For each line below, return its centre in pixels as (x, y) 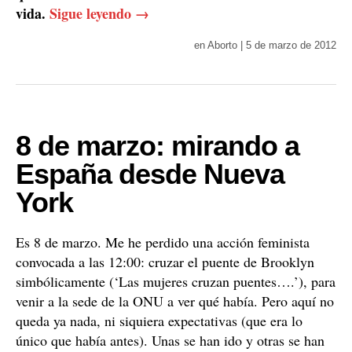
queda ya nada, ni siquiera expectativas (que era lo (159, 321)
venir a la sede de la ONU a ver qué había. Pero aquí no (175, 301)
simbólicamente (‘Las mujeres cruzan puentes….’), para (176, 281)
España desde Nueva (150, 174)
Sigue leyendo (92, 13)
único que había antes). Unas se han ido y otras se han (170, 340)
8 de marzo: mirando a (158, 146)
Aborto (222, 45)
